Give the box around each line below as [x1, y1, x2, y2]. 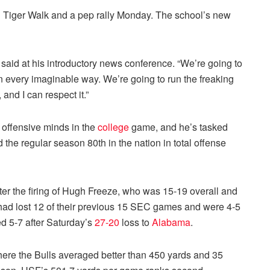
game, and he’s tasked [129, 119, 228, 134]
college [98, 119, 129, 134]
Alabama [152, 215, 190, 229]
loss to [119, 215, 152, 229]
